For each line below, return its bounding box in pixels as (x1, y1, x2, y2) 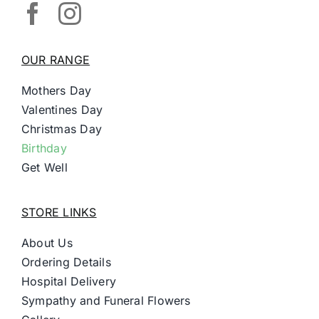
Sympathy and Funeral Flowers (21, 293, 191, 308)
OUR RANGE (21, 53, 90, 68)
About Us (21, 236, 73, 251)
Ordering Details (21, 255, 111, 270)
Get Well (21, 160, 68, 175)
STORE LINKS (21, 205, 97, 220)
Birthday (21, 141, 67, 156)
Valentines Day (21, 103, 103, 117)
